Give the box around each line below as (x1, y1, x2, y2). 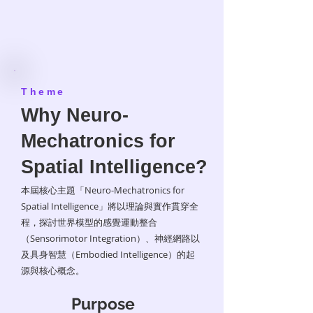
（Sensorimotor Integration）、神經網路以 (21, 232, 200, 245)
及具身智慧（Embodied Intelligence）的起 (21, 248, 195, 261)
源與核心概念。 (21, 264, 85, 277)
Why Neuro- (21, 105, 129, 126)
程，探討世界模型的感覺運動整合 (21, 216, 157, 228)
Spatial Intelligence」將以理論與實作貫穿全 (21, 200, 198, 212)
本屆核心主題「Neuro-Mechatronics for (21, 184, 184, 196)
